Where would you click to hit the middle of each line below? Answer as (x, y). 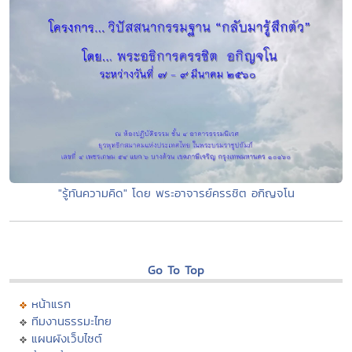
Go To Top (176, 270)
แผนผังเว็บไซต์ (67, 339)
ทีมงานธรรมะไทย (71, 321)
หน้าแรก (51, 304)
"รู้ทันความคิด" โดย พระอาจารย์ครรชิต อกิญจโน (176, 193)
